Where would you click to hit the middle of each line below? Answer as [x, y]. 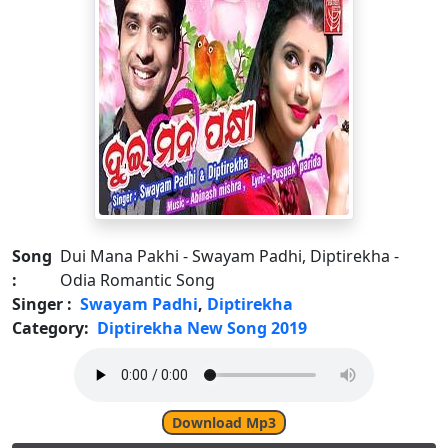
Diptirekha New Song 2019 [202, 328]
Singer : [42, 304]
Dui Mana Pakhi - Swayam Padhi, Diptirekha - [229, 256]
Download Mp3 [224, 422]
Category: [50, 328]
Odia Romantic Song [137, 280]
